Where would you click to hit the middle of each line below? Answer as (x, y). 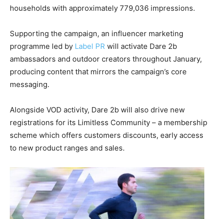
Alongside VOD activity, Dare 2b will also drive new (97, 109)
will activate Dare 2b (141, 46)
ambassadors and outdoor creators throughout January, (106, 59)
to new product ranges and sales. (67, 148)
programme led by (42, 46)
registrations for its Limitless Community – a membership (109, 122)
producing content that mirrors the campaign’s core (98, 71)
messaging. (30, 84)
